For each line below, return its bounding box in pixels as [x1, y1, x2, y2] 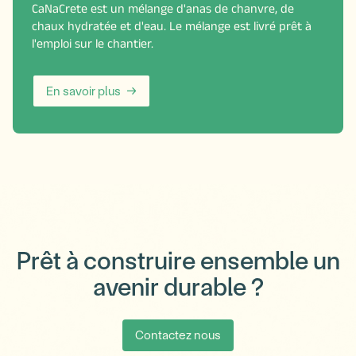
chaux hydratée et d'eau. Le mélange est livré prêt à [32, 19, 311, 39]
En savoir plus [45, 83, 121, 99]
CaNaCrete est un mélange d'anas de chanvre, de [32, 2, 294, 21]
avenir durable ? [92, 273, 264, 303]
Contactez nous [135, 327, 221, 343]
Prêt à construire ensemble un [16, 246, 340, 277]
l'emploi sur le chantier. [32, 37, 153, 56]
